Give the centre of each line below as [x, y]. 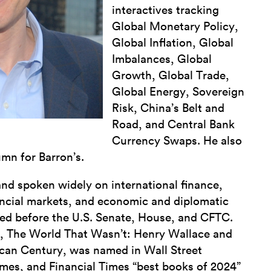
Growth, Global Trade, [171, 76]
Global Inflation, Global [173, 44]
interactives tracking [166, 11]
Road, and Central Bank [174, 125]
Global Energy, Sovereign [178, 93]
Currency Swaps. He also [177, 142]
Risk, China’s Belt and [168, 109]
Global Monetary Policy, [175, 27]
